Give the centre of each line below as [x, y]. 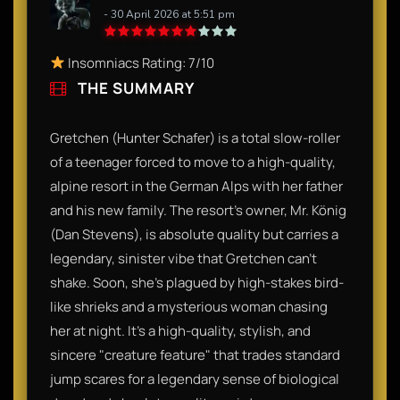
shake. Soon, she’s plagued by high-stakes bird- [197, 282]
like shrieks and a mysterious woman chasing [189, 306]
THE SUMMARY [134, 87]
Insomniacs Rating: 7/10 [140, 62]
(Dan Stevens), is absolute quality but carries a [194, 234]
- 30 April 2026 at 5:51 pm [169, 14]
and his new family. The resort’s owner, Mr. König [198, 210]
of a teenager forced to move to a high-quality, [193, 162]
